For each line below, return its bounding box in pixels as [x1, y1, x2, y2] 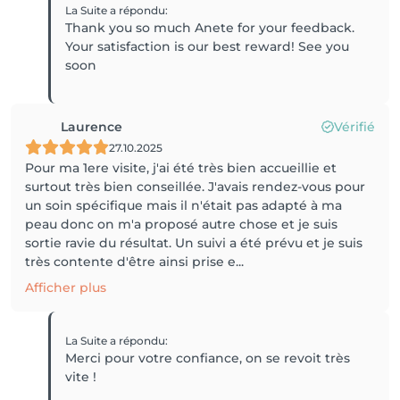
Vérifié [334, 119, 375, 135]
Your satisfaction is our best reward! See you [65, 38, 350, 54]
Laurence [61, 119, 122, 135]
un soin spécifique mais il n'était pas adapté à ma [25, 197, 342, 213]
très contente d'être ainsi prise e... [25, 254, 244, 270]
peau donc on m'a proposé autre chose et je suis [25, 216, 337, 232]
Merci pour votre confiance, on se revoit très [65, 350, 351, 366]
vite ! [65, 369, 97, 385]
